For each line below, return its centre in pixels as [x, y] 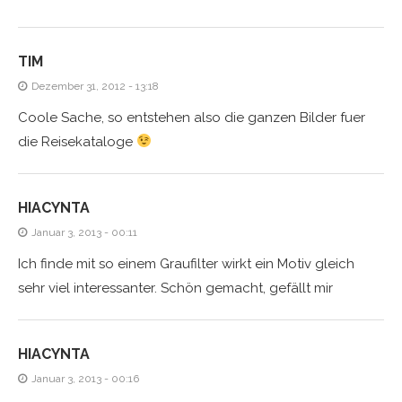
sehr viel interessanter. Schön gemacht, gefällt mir [175, 288]
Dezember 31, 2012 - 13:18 [95, 86]
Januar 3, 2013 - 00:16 [85, 378]
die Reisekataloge [77, 141]
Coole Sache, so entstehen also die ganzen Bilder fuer [192, 117]
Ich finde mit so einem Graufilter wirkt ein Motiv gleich [186, 263]
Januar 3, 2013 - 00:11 [84, 232]
